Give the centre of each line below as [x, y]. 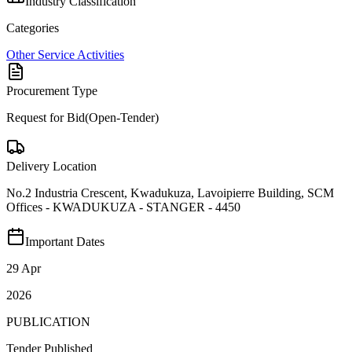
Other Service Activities [65, 54]
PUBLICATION [48, 321]
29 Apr [24, 268]
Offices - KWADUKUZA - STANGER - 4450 [123, 207]
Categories [33, 27]
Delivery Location [51, 166]
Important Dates [65, 241]
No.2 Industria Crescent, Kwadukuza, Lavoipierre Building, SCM [170, 192]
